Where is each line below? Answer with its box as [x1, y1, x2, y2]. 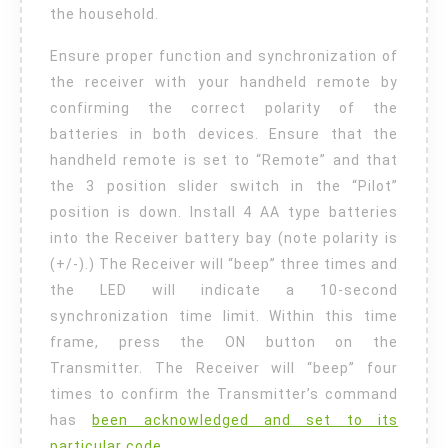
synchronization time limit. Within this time [50, 308, 398, 325]
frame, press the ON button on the [50, 334, 398, 351]
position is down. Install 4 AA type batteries [50, 204, 398, 221]
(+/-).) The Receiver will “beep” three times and [50, 256, 398, 273]
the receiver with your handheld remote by [50, 74, 398, 91]
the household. [50, 6, 159, 23]
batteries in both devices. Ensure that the [50, 126, 398, 143]
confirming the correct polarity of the [50, 100, 398, 117]
